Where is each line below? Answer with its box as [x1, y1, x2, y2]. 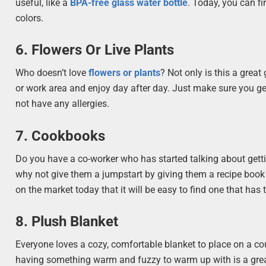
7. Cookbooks [15, 127, 106, 144]
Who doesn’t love [15, 67, 89, 79]
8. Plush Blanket [15, 213, 119, 230]
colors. [15, 12, 44, 24]
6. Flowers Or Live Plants [15, 42, 175, 59]
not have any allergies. [15, 98, 110, 110]
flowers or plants [88, 67, 161, 79]
